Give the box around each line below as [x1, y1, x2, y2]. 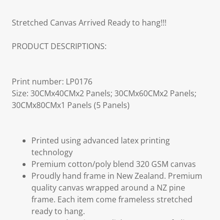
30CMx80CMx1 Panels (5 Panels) [12, 100, 130, 110]
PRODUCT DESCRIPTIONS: [12, 41, 107, 52]
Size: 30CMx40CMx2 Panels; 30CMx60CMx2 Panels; [12, 88, 196, 99]
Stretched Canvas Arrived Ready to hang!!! [12, 17, 166, 28]
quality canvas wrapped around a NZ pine [31, 182, 185, 193]
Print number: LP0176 [12, 76, 92, 87]
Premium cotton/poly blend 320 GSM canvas [31, 159, 196, 169]
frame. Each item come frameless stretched [31, 194, 192, 205]
